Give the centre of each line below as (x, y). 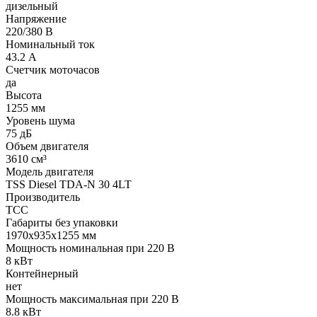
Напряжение (36, 18)
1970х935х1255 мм (51, 235)
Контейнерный (42, 273)
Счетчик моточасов (53, 69)
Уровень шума (40, 120)
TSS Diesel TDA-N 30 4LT (69, 184)
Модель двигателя (50, 171)
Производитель (43, 197)
